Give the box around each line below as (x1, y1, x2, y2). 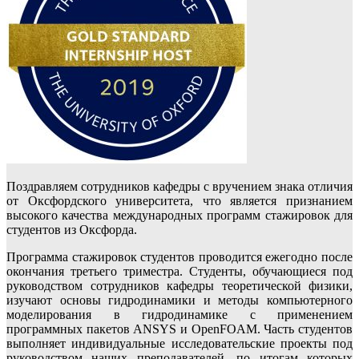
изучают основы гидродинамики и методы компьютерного (6, 292, 353, 307)
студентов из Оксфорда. (6, 222, 137, 236)
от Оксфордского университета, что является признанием (6, 193, 353, 208)
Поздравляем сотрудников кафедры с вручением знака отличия (6, 179, 353, 193)
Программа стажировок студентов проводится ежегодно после (6, 249, 353, 264)
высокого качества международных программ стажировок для (6, 208, 353, 222)
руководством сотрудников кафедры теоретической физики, (6, 278, 353, 292)
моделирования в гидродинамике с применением (6, 307, 353, 321)
